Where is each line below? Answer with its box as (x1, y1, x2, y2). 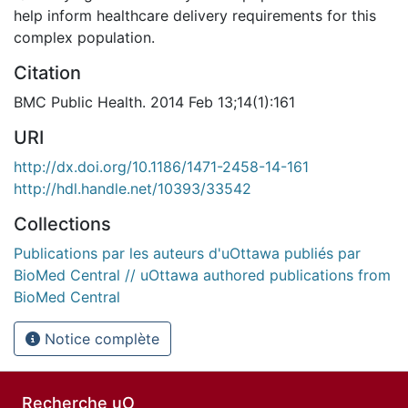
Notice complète (40, 329, 159, 348)
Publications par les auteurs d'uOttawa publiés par (14, 243, 361, 262)
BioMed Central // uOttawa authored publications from (14, 265, 391, 284)
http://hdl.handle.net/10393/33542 (14, 178, 251, 198)
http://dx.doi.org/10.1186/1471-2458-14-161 (14, 157, 309, 176)
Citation (14, 61, 81, 84)
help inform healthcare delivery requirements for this (14, 5, 376, 25)
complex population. (14, 27, 155, 46)
